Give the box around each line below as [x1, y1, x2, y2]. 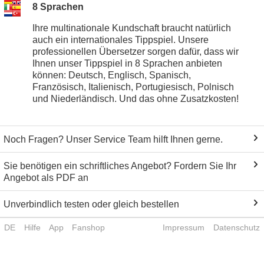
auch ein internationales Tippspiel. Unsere [32, 35, 209, 45]
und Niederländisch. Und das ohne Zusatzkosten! [32, 94, 239, 104]
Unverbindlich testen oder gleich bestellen [4, 199, 180, 210]
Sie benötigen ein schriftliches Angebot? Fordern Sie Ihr [4, 161, 237, 171]
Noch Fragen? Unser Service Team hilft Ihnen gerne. [4, 134, 223, 145]
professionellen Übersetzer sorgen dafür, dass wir [32, 47, 239, 57]
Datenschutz [213, 223, 260, 233]
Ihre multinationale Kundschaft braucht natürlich [32, 23, 231, 34]
